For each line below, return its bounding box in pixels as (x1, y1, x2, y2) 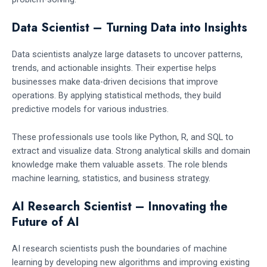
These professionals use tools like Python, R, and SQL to (12, 131, 234, 142)
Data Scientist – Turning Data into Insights (12, 19, 247, 37)
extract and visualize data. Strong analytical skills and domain (12, 145, 250, 156)
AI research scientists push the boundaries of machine (12, 243, 227, 254)
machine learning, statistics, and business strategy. (12, 172, 210, 184)
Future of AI (12, 213, 79, 231)
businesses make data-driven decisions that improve (12, 76, 218, 88)
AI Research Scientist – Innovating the (12, 198, 228, 216)
